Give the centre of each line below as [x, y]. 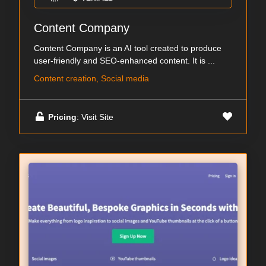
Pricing [62, 117]
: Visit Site [95, 117]
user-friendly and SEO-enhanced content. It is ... [124, 61]
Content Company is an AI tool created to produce [128, 48]
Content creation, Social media [91, 79]
